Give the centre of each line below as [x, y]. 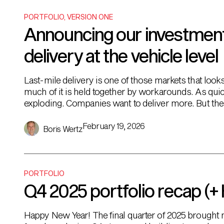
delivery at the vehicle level [121, 55]
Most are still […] [55, 114]
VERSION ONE [90, 17]
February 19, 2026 [113, 126]
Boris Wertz [63, 129]
